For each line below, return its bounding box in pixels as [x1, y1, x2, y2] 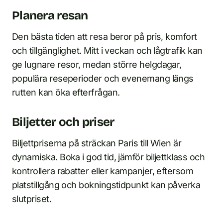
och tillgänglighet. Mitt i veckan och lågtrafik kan [12, 45, 203, 56]
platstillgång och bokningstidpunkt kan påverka [12, 180, 201, 191]
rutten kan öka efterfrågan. [12, 87, 120, 98]
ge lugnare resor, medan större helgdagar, [12, 59, 182, 70]
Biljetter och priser [12, 115, 114, 129]
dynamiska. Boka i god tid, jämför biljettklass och [12, 152, 205, 163]
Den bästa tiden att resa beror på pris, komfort [12, 31, 197, 42]
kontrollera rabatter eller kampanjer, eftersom [12, 166, 194, 177]
